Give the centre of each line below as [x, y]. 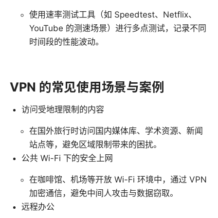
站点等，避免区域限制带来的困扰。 [95, 144]
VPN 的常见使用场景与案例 [87, 87]
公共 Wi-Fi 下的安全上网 [67, 158]
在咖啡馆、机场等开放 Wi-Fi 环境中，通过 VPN [118, 179]
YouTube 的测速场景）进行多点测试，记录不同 [118, 28]
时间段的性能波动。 [66, 42]
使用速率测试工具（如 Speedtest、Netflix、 [113, 14]
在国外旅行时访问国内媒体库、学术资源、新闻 [116, 131]
